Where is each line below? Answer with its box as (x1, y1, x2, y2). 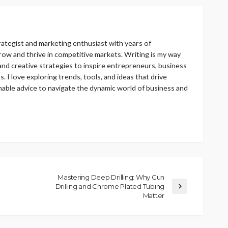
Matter (142, 191, 164, 199)
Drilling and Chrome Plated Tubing (55, 182, 164, 190)
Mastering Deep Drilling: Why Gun (58, 173, 164, 181)
